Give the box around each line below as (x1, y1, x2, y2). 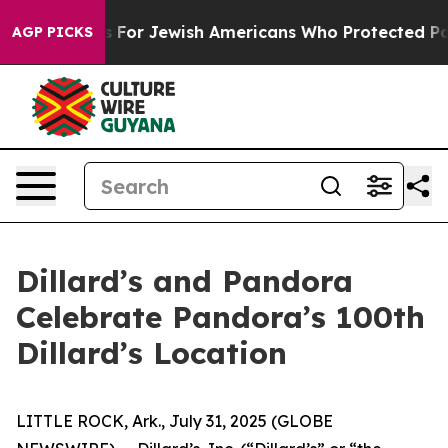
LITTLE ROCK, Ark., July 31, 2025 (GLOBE (16, 411, 333, 431)
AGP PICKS (12, 23, 93, 41)
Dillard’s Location (16, 334, 287, 372)
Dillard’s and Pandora (16, 262, 353, 300)
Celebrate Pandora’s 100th (16, 298, 425, 336)
